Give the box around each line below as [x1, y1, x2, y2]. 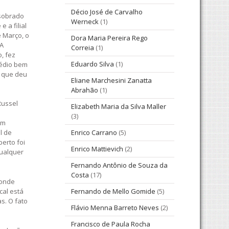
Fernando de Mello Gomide [71, 187, 155, 196]
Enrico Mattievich [71, 144, 123, 154]
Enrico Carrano [71, 128, 117, 138]
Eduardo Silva [71, 59, 114, 69]
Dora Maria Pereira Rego [71, 33, 148, 43]
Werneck [71, 17, 99, 27]
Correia [71, 43, 94, 53]
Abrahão [71, 85, 98, 95]
